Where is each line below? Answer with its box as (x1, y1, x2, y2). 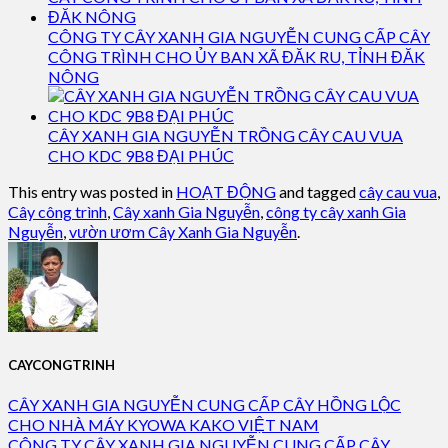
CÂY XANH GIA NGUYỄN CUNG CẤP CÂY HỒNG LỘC (8, 395, 401, 415)
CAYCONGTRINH (8, 357, 115, 374)
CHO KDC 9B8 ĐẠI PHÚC (48, 146, 234, 165)
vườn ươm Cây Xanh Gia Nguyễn (69, 222, 297, 241)
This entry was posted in (8, 182, 176, 201)
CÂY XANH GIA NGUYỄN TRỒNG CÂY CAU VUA (48, 126, 403, 145)
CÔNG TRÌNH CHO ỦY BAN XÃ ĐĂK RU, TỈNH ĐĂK (48, 47, 425, 66)
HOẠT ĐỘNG (176, 182, 276, 201)
